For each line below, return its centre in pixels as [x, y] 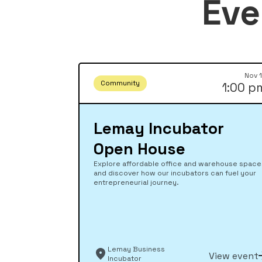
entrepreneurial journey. [137, 182]
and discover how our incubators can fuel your [175, 173]
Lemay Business [137, 249]
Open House [140, 149]
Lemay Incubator [159, 128]
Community [120, 83]
